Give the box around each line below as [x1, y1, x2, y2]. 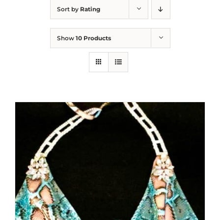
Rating [80, 5, 100, 13]
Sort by [56, 5, 80, 13]
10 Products [75, 34, 111, 42]
